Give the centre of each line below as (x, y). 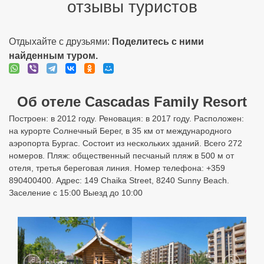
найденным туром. (53, 56)
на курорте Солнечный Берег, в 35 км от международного (120, 131)
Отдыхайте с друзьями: (60, 42)
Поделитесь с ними (158, 42)
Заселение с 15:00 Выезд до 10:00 (76, 193)
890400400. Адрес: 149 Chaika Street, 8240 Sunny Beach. (119, 180)
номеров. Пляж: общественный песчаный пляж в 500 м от (121, 156)
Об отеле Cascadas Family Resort (132, 102)
